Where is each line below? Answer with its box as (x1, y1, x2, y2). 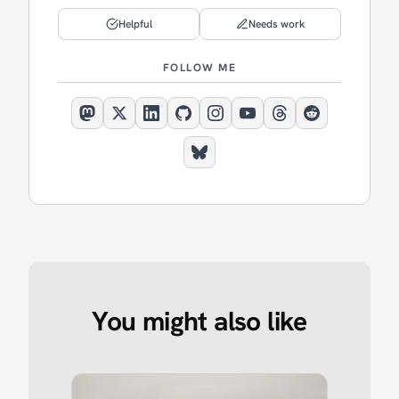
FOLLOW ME (163, 61, 236, 75)
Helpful (118, 17, 152, 31)
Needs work (248, 17, 305, 31)
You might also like (92, 304, 307, 338)
